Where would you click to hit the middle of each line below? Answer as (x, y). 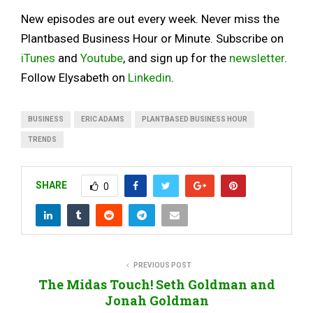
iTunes (38, 58)
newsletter (257, 58)
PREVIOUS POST (162, 265)
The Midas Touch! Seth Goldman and (156, 284)
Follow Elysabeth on (74, 77)
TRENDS (42, 139)
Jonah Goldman (156, 300)
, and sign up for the (176, 58)
